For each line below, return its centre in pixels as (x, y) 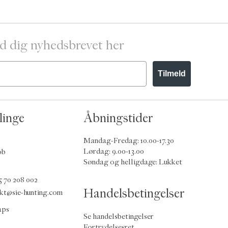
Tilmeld (172, 74)
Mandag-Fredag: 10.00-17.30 (129, 141)
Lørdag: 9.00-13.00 (114, 152)
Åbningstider (118, 118)
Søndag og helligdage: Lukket (133, 162)
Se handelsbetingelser (119, 216)
